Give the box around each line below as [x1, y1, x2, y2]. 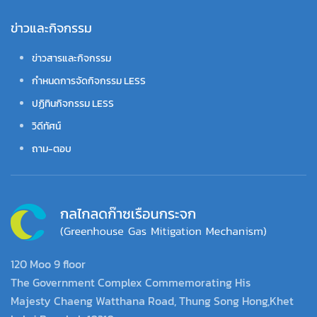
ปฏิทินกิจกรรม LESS [32, 96, 114, 111]
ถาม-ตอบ [32, 141, 71, 156]
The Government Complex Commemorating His [11, 273, 250, 291]
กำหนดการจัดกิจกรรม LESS [32, 73, 146, 88]
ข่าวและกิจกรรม [11, 18, 92, 38]
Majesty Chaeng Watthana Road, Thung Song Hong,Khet [11, 292, 294, 309]
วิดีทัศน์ [32, 118, 61, 134]
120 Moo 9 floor [11, 255, 86, 272]
